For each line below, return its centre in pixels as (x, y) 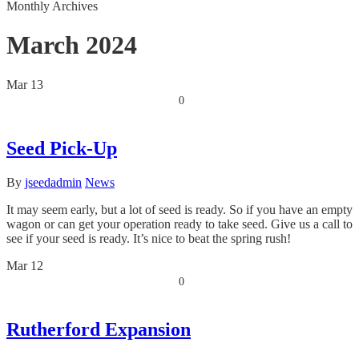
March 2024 (72, 45)
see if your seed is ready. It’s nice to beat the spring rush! (149, 238)
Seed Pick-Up (62, 148)
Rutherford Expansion (99, 329)
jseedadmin (53, 182)
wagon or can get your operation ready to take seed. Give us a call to (179, 224)
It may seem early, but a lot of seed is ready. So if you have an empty (179, 209)
